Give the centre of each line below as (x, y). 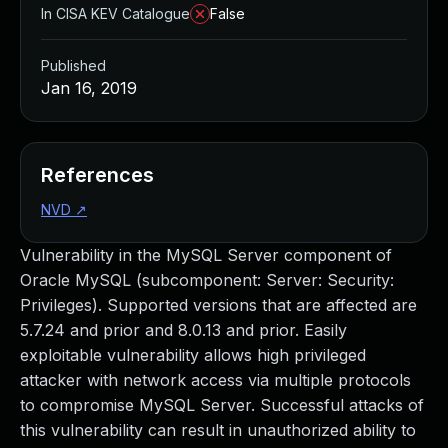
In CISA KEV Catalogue (115, 13)
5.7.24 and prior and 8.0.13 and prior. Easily (183, 330)
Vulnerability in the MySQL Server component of (206, 255)
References (97, 175)
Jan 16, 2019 (89, 88)
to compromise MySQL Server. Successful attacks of (222, 405)
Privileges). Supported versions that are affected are (218, 305)
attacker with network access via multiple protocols (215, 380)
